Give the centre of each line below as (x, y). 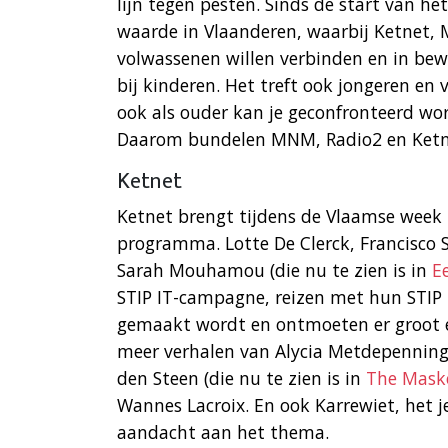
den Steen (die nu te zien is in (241, 378)
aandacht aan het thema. (223, 432)
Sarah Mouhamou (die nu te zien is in (274, 270)
